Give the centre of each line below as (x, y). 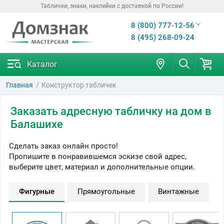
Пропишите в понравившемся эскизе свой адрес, (98, 156)
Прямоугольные (106, 191)
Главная (19, 85)
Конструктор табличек (79, 85)
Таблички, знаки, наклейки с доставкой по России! (112, 6)
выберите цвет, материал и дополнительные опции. (102, 167)
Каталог (42, 64)
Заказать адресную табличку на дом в (111, 111)
